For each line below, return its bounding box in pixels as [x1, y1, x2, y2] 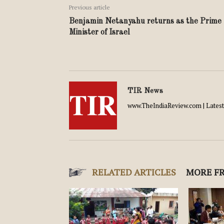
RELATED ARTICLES [92, 166, 176, 178]
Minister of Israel [69, 28, 134, 36]
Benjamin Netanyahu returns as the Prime [69, 17, 221, 25]
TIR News [127, 87, 163, 95]
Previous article [69, 3, 110, 11]
